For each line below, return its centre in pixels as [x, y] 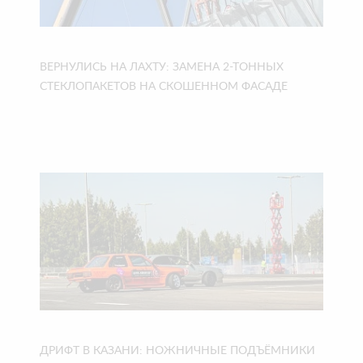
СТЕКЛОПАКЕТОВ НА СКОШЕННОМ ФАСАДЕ [164, 87]
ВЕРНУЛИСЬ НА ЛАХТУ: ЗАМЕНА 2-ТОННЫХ [162, 67]
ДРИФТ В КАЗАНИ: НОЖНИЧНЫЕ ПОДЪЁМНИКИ [177, 351]
